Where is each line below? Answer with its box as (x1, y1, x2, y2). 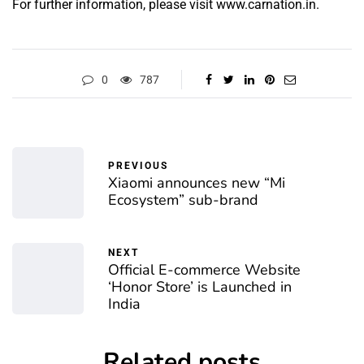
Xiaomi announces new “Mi (108, 172, 285, 193)
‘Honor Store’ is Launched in (108, 277, 292, 297)
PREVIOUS (108, 159, 168, 171)
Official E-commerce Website (108, 260, 301, 279)
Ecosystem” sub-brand (108, 189, 258, 210)
